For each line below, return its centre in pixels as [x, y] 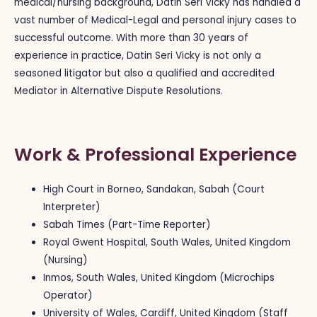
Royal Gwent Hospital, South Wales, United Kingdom [167, 243]
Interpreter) [72, 207]
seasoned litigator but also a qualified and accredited [144, 74]
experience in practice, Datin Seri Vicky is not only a [138, 56]
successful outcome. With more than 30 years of [131, 38]
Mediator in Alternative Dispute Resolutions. [119, 91]
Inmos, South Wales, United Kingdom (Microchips [159, 278]
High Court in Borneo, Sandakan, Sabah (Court [154, 190]
